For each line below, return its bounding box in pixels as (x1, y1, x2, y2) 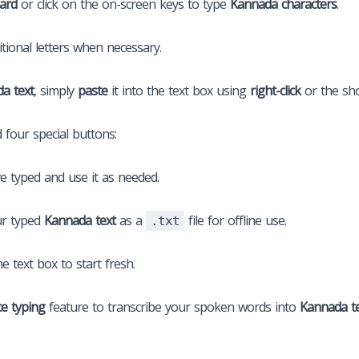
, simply (34, 81, 78, 99)
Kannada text (44, 211, 115, 229)
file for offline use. (184, 211, 286, 229)
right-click (250, 81, 301, 99)
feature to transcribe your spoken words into (45, 297, 300, 316)
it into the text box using (107, 81, 250, 99)
